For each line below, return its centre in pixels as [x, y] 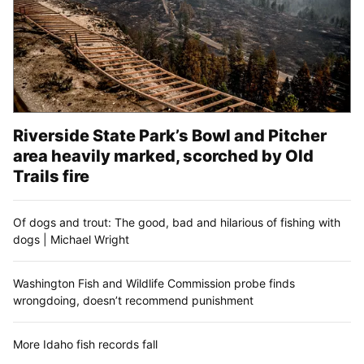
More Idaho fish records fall [85, 344]
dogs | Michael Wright [71, 239]
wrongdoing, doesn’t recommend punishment [133, 300]
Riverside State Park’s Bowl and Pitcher [170, 135]
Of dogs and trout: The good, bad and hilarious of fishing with [177, 222]
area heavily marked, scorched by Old [163, 156]
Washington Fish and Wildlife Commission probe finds [154, 283]
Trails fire [51, 176]
